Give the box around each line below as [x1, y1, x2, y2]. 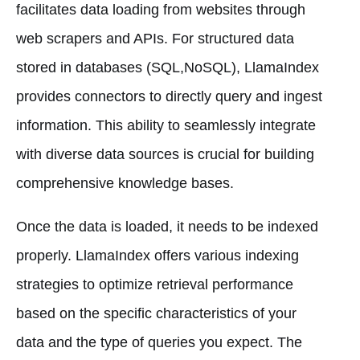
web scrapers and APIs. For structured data [16, 30, 294, 47]
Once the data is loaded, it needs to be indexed [16, 218, 318, 235]
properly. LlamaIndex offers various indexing [16, 247, 299, 264]
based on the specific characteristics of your [16, 305, 297, 321]
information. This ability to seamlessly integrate [16, 117, 316, 133]
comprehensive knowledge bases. [16, 174, 234, 191]
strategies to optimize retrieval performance [16, 276, 293, 292]
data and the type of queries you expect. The [16, 333, 302, 350]
